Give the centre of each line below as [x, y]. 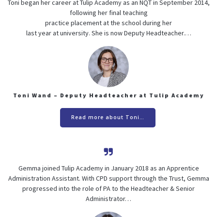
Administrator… [108, 198]
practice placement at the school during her [108, 23]
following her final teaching [108, 13]
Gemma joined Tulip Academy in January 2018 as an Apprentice [108, 168]
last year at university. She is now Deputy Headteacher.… [108, 33]
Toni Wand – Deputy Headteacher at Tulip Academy [108, 95]
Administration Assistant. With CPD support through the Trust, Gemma [108, 178]
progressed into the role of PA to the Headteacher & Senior [108, 188]
